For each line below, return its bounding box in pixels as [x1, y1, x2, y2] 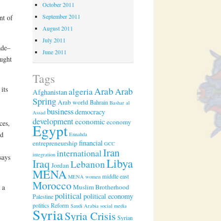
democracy [75, 107, 106, 116]
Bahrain [90, 98, 109, 106]
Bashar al [110, 99, 130, 106]
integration [33, 150, 56, 158]
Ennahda [69, 130, 88, 138]
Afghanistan [33, 87, 68, 97]
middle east [102, 172, 129, 180]
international [57, 147, 102, 159]
